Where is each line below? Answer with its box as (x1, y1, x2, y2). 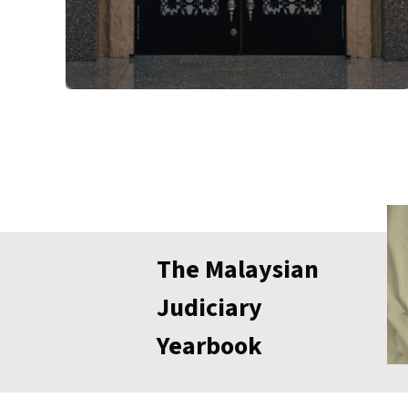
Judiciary (157, 289, 262, 326)
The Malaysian (157, 250, 319, 288)
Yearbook (157, 327, 262, 364)
